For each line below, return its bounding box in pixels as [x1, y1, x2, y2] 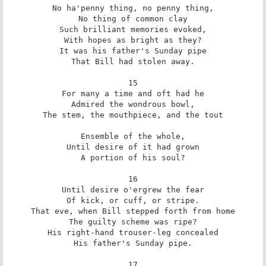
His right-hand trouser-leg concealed [47, 227, 218, 237]
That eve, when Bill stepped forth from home [31, 206, 235, 216]
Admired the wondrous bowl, [71, 99, 195, 109]
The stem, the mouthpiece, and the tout [43, 110, 223, 119]
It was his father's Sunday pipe [59, 46, 207, 55]
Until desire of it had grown [66, 142, 199, 151]
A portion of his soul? [81, 153, 185, 162]
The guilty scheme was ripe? [69, 217, 197, 226]
